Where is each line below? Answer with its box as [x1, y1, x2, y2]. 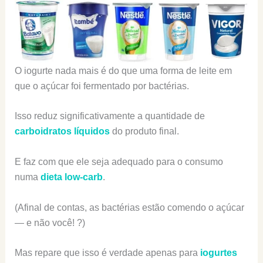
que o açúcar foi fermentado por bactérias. [14, 80, 189, 91]
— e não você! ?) [14, 217, 85, 228]
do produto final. [109, 126, 179, 137]
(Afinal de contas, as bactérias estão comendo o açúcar [14, 202, 244, 213]
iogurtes [200, 248, 237, 258]
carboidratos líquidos [14, 126, 110, 137]
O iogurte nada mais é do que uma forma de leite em [14, 65, 232, 76]
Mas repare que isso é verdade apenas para [14, 248, 200, 258]
